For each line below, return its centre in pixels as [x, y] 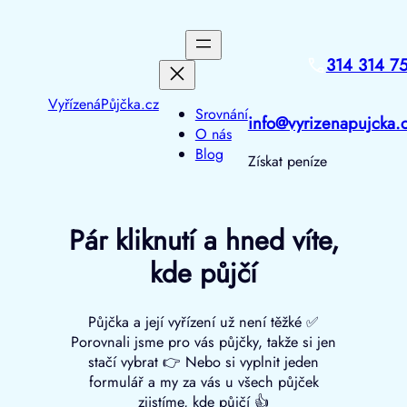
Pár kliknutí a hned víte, [203, 241]
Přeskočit [34, 16]
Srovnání [221, 114]
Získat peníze [287, 162]
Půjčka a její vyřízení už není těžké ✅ [203, 323]
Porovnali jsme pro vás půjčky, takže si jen [203, 342]
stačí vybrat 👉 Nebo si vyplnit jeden [203, 362]
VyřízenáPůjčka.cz [103, 104]
